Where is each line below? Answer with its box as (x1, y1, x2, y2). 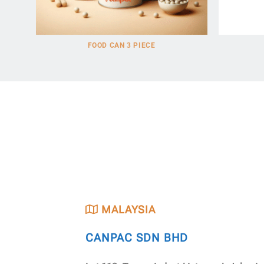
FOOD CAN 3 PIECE (87, 41, 156, 50)
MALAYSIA (98, 203, 156, 216)
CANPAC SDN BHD (85, 231, 189, 245)
